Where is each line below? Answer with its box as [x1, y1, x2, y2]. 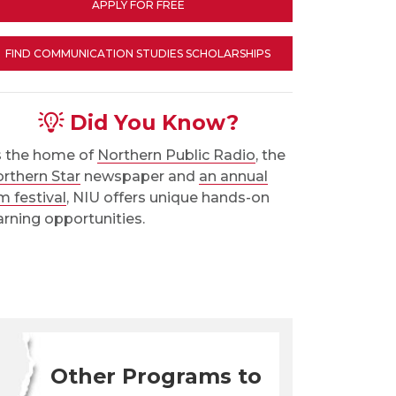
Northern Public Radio [97, 147, 255, 164]
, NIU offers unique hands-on [66, 189, 270, 206]
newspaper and [80, 168, 199, 185]
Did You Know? [63, 110, 239, 135]
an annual [199, 168, 268, 185]
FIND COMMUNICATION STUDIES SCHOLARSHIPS [5, 47, 270, 60]
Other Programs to [50, 363, 263, 389]
